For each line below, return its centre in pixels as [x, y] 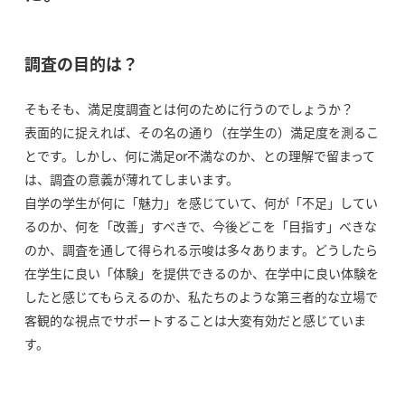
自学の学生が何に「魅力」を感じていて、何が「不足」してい [201, 202]
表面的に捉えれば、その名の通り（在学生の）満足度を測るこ [201, 132]
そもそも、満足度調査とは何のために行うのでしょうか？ [188, 108]
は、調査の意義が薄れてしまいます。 [131, 179]
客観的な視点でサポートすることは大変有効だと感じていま [195, 320]
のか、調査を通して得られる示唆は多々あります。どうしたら [201, 250]
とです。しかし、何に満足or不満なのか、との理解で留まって [199, 155]
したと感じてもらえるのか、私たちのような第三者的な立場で [201, 297]
